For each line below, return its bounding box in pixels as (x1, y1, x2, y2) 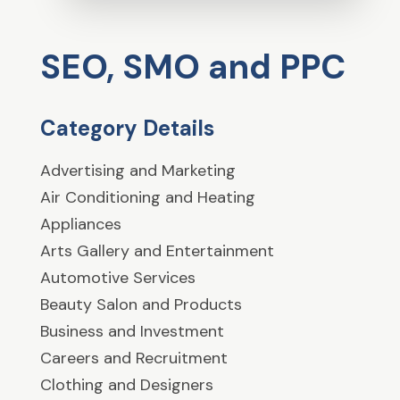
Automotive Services (39, 267, 196, 289)
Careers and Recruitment (39, 347, 228, 370)
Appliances (39, 213, 121, 236)
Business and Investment (39, 321, 224, 343)
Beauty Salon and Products (39, 294, 242, 316)
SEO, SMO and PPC (39, 45, 346, 90)
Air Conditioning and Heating (39, 187, 255, 209)
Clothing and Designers (39, 374, 213, 396)
